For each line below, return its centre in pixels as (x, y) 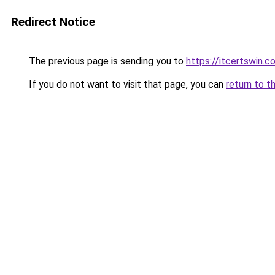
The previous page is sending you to (106, 61)
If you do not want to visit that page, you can (126, 84)
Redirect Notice (53, 22)
